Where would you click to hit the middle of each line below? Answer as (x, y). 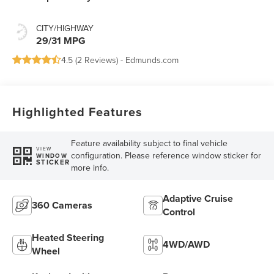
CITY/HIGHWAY (65, 28)
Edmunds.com (152, 60)
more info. (90, 168)
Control (179, 212)
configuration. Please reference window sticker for (166, 156)
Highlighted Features (78, 112)
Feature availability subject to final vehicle (149, 143)
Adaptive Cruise (198, 199)
